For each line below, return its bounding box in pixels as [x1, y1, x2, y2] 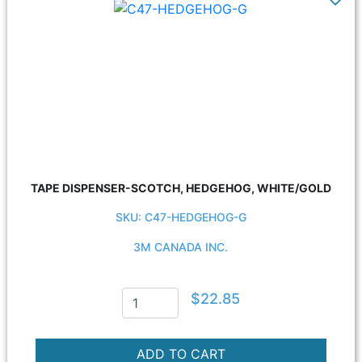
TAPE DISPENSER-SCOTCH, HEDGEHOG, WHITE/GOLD [30, 181, 331, 195]
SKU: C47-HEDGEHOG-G [115, 210, 246, 224]
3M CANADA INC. [133, 240, 229, 254]
